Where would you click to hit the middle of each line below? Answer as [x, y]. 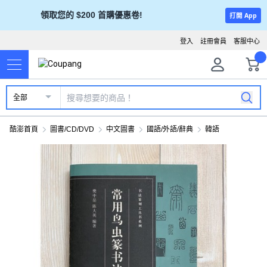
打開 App [243, 15]
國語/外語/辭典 [170, 129]
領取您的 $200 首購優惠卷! [91, 15]
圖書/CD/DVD [72, 129]
